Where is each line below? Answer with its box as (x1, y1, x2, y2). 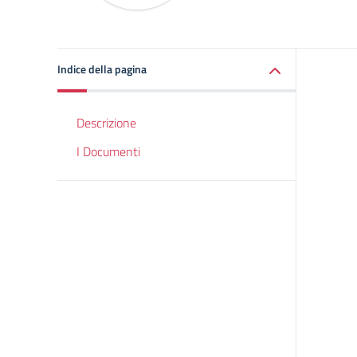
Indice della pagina (57, 61, 147, 77)
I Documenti (76, 142, 140, 161)
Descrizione (76, 113, 136, 132)
